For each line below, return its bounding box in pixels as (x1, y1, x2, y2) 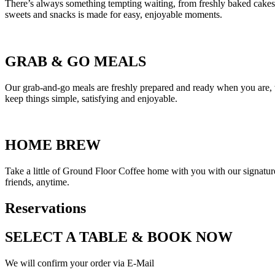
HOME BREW (5, 137, 101, 153)
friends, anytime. (5, 177, 69, 188)
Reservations (5, 200, 86, 217)
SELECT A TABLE (5, 229, 131, 246)
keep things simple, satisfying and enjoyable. (5, 93, 177, 104)
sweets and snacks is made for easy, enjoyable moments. (5, 9, 222, 20)
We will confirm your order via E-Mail (5, 258, 154, 269)
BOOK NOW (144, 229, 233, 246)
